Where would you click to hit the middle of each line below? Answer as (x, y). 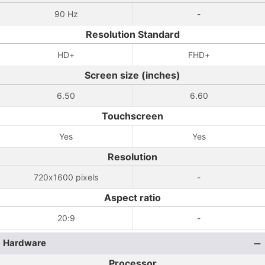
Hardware (25, 243)
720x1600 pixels (66, 177)
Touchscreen (132, 116)
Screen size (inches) (132, 75)
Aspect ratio (132, 198)
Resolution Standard (132, 34)
